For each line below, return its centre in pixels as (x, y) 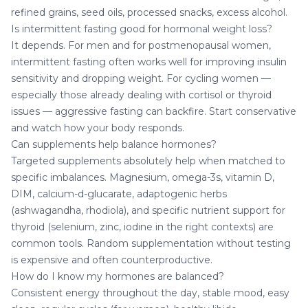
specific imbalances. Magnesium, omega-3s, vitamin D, (143, 177)
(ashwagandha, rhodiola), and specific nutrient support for (148, 210)
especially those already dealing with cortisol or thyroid (141, 95)
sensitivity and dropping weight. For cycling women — (141, 78)
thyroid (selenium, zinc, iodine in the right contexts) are (142, 227)
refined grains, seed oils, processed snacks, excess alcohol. (149, 12)
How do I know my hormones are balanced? (118, 276)
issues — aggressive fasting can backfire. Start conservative (154, 111)
